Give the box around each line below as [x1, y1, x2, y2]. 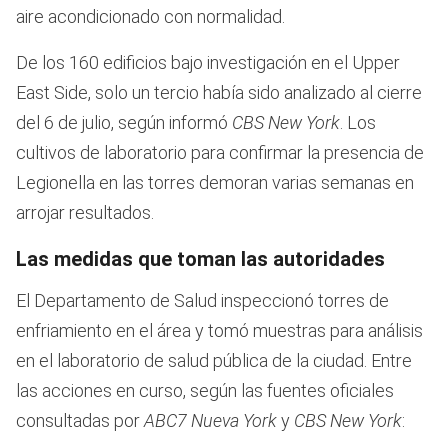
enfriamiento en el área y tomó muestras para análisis [16, 319, 423, 341]
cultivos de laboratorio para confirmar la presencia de [16, 141, 424, 163]
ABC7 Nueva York [144, 409, 281, 431]
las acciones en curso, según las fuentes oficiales [16, 379, 394, 401]
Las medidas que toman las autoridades [16, 246, 385, 271]
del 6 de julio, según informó [16, 111, 232, 133]
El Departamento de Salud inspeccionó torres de [16, 289, 389, 311]
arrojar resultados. [16, 201, 154, 223]
